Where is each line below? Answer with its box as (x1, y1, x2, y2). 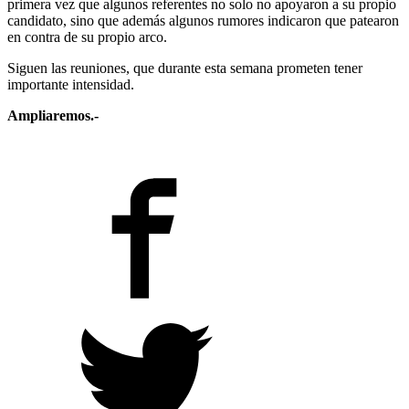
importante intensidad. (7, 77, 134, 93)
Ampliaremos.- (7, 108, 99, 124)
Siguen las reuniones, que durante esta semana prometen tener (7, 60, 362, 77)
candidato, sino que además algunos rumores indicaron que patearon (7, 13, 399, 29)
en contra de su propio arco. (7, 29, 167, 46)
